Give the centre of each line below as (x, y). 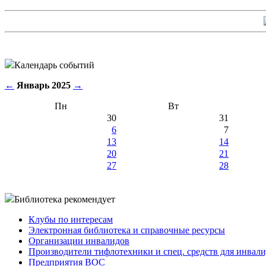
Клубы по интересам (71, 219)
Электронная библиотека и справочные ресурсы (127, 230)
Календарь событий (54, 65)
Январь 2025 (44, 85)
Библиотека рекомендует (65, 199)
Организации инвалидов (79, 240)
